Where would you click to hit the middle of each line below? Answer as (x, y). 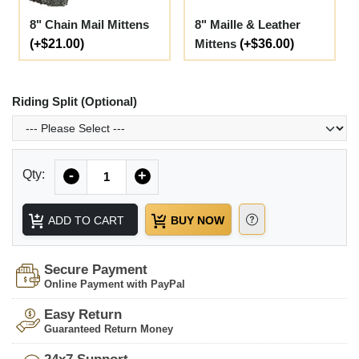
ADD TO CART (85, 220)
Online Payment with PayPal (115, 284)
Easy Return (83, 314)
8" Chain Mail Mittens (89, 25)
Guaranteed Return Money (109, 329)
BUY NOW (196, 220)
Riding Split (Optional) (75, 102)
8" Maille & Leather (248, 25)
